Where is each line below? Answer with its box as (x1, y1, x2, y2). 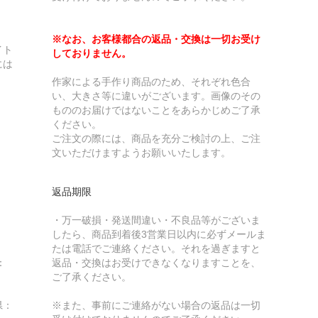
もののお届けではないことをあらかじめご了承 (51, 104, 261, 116)
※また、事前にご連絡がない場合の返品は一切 (51, 299, 261, 311)
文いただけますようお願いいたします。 (51, 146, 231, 158)
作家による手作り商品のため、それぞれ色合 (51, 75, 251, 87)
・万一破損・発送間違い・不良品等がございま (51, 214, 261, 226)
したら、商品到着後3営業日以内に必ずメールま (51, 228, 266, 240)
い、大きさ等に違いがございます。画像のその (51, 89, 261, 102)
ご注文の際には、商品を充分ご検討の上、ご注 (51, 132, 261, 144)
